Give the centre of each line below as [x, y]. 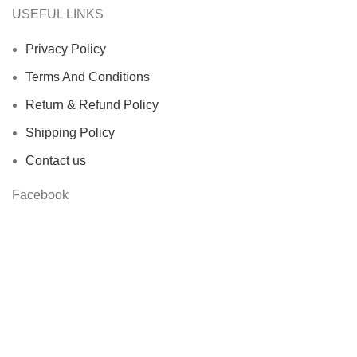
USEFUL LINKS [58, 14]
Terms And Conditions [88, 77]
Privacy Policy [66, 49]
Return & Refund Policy [92, 105]
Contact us [56, 161]
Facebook [40, 195]
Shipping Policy [70, 133]
